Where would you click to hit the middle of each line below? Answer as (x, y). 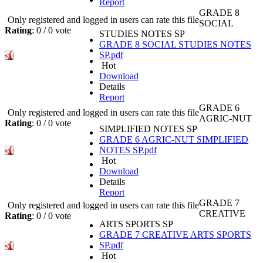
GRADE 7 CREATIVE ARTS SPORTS (175, 235)
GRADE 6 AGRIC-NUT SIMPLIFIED (174, 140)
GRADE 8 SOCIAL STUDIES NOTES (175, 45)
